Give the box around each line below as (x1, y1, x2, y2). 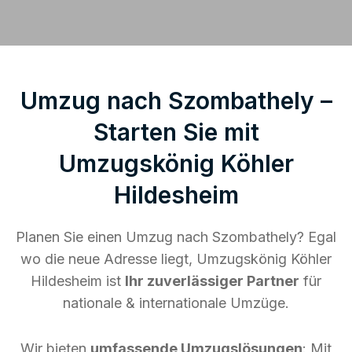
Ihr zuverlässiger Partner (125, 272, 299, 289)
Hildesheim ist (31, 272, 125, 289)
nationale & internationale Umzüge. (63, 294, 289, 311)
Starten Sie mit (93, 117, 259, 146)
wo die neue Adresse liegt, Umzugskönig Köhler (20, 250, 332, 267)
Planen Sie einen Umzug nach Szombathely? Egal (16, 228, 336, 245)
